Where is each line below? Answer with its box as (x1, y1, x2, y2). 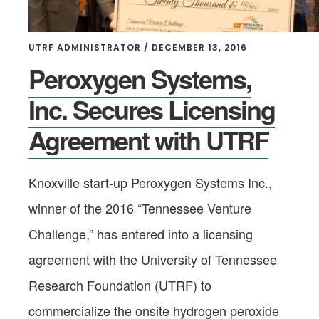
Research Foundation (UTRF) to (28, 275, 211, 294)
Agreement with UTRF (28, 120, 268, 158)
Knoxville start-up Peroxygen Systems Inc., (28, 172, 272, 192)
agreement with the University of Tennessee (28, 249, 277, 268)
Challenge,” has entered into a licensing (28, 224, 253, 243)
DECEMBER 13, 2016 (152, 41, 247, 53)
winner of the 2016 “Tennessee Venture (28, 198, 251, 217)
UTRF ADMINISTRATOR (28, 41, 141, 53)
